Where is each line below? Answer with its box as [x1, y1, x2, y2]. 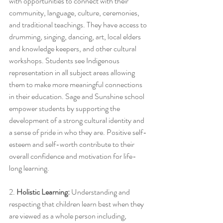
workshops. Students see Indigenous [9, 54, 121, 66]
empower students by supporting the [9, 102, 121, 114]
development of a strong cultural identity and [9, 114, 146, 126]
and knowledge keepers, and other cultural [9, 42, 138, 54]
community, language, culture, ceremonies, [9, 6, 141, 18]
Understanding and [70, 186, 131, 198]
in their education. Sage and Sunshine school [9, 90, 146, 102]
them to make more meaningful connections [9, 78, 144, 90]
